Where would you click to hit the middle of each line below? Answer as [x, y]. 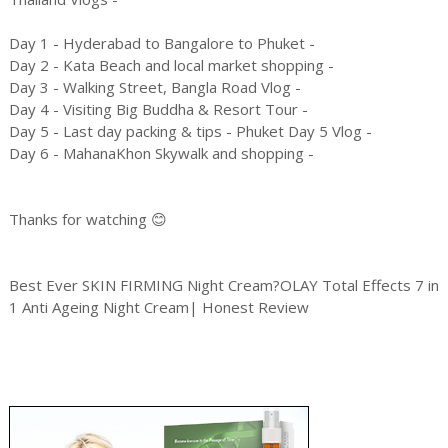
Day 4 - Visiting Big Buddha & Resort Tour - [158, 109]
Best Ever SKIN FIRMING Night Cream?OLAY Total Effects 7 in [223, 285]
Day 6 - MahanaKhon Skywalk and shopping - [161, 153]
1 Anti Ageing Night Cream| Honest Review [158, 307]
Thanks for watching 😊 [87, 219]
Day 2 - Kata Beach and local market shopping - [171, 65]
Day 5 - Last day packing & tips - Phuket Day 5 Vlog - [190, 131]
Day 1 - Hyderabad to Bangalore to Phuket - [161, 43]
